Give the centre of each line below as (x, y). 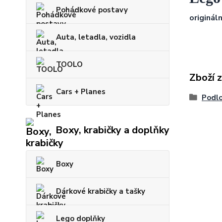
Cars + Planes (81, 91)
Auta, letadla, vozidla (96, 37)
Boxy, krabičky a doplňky (112, 130)
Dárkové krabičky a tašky (101, 191)
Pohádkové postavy (92, 10)
